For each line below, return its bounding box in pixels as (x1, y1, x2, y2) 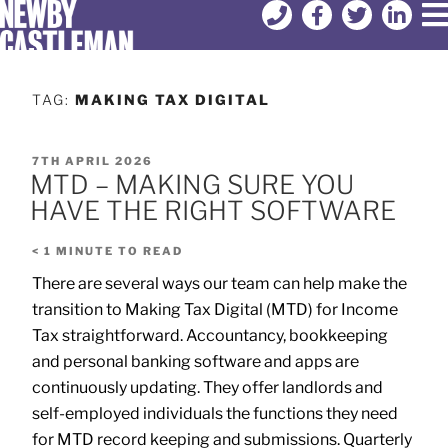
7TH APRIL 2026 (32, 153, 153, 168)
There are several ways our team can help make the (32, 274, 407, 293)
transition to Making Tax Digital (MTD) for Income (32, 300, 398, 319)
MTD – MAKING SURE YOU (30, 169, 354, 201)
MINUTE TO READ (56, 244, 183, 259)
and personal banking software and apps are (32, 352, 359, 371)
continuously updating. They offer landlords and (32, 378, 383, 397)
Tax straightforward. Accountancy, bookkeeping (32, 326, 388, 345)
